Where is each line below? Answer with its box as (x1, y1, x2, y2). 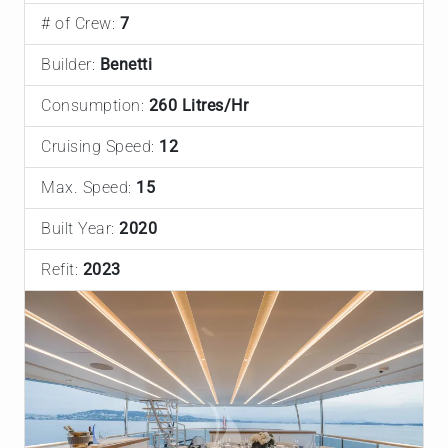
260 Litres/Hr (148, 96, 248, 116)
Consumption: (41, 96, 149, 116)
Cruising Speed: (41, 137, 159, 157)
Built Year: (41, 219, 119, 239)
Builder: (41, 55, 100, 75)
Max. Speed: (41, 178, 136, 198)
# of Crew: (41, 14, 120, 34)
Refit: (41, 260, 83, 280)
